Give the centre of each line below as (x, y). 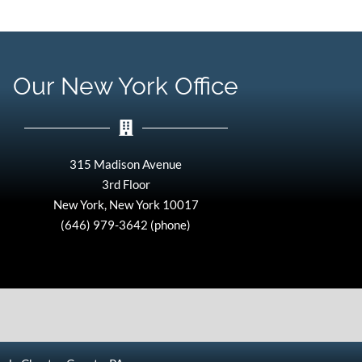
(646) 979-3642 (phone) (126, 225)
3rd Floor (126, 185)
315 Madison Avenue (126, 164)
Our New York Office (126, 86)
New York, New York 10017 (126, 205)
